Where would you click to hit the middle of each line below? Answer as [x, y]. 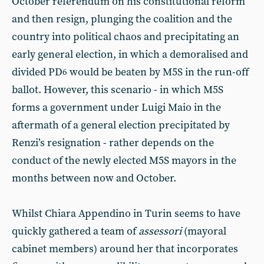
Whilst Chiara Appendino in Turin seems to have [126, 214]
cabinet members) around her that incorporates [125, 249]
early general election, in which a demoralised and [130, 55]
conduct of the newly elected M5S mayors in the [124, 161]
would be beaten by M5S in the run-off [158, 72]
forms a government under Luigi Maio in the [116, 108]
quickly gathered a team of [75, 231]
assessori [160, 231]
